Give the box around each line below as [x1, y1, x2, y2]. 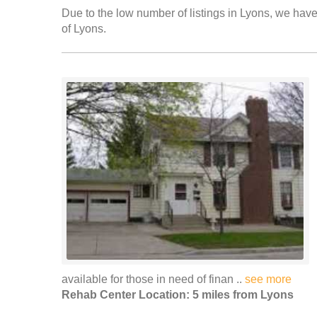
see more [245, 273, 292, 285]
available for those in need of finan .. [62, 273, 245, 285]
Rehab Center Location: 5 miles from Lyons [62, 289, 294, 301]
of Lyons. [62, 23, 106, 35]
